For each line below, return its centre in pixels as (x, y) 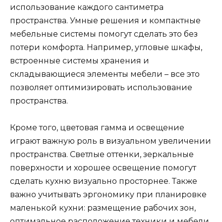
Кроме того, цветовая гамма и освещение (97, 128)
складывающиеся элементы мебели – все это (105, 74)
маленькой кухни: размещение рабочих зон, (103, 208)
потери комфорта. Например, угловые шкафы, (106, 48)
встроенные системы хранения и (80, 61)
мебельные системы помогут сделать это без (104, 34)
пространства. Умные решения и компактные (105, 21)
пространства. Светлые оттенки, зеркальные (102, 155)
